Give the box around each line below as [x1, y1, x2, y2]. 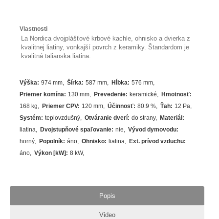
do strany [131, 114, 156, 122]
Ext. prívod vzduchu [129, 138, 184, 145]
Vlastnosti [20, 25, 48, 33]
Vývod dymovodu [128, 126, 177, 133]
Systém [20, 114, 42, 122]
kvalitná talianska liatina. [21, 52, 91, 60]
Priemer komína [20, 91, 65, 98]
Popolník [39, 138, 64, 145]
